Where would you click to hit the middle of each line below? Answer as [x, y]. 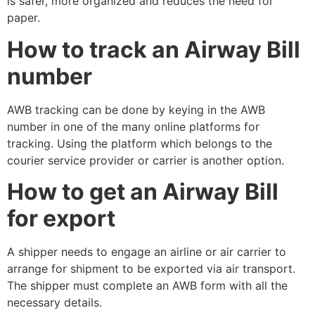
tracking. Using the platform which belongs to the [140, 143]
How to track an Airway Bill [154, 49]
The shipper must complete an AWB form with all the [147, 285]
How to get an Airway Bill [143, 191]
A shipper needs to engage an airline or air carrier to [147, 251]
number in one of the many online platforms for [133, 126]
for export [61, 218]
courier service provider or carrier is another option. [146, 160]
